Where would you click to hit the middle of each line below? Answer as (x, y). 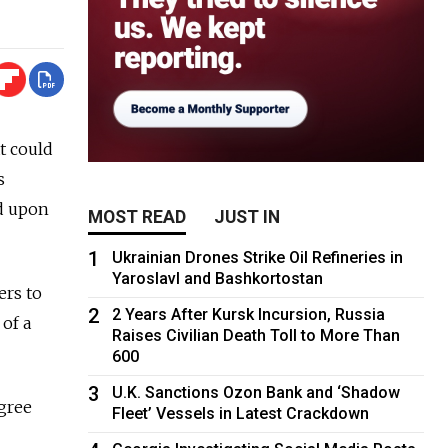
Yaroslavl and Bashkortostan (218, 278)
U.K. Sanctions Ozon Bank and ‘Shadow (256, 392)
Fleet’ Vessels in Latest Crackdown (241, 413)
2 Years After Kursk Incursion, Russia (249, 314)
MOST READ (137, 216)
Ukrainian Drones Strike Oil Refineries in (258, 257)
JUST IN (247, 216)
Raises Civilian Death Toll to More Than (256, 335)
